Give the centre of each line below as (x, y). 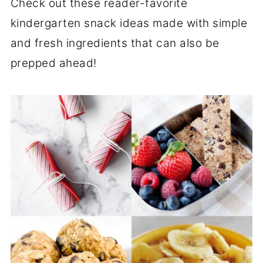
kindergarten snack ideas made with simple (129, 23)
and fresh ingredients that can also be (115, 43)
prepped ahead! (53, 63)
